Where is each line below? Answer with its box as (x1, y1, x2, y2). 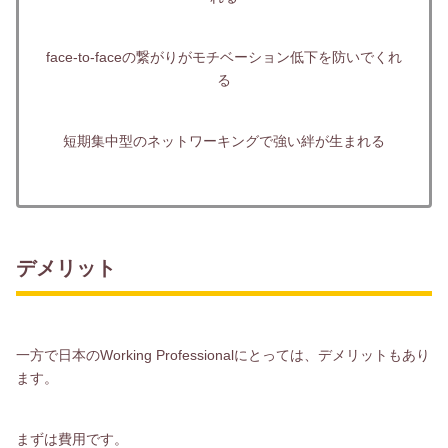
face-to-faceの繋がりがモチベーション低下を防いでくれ (46, 49, 402, 66)
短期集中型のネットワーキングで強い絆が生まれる (63, 133, 385, 150)
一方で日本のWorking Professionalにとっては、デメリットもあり (16, 347, 430, 364)
